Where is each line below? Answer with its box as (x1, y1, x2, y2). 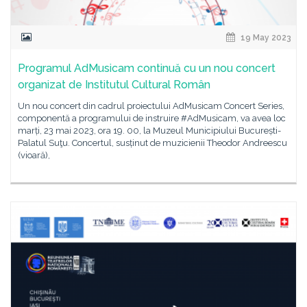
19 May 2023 (238, 33, 291, 42)
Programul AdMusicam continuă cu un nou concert (18, 62, 275, 75)
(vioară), (18, 150, 50, 160)
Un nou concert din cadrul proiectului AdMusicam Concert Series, (18, 101, 284, 111)
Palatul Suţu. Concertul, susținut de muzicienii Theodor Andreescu (18, 138, 287, 148)
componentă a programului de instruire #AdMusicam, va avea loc (18, 113, 286, 123)
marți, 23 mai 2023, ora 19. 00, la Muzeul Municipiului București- (18, 125, 281, 136)
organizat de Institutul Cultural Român (18, 78, 210, 91)
